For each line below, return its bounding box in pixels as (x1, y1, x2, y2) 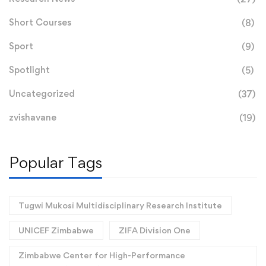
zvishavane (9, 112, 56, 123)
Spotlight (9, 64, 50, 75)
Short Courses (9, 17, 71, 28)
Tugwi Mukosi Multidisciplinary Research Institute (18, 200, 222, 210)
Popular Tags (9, 153, 102, 172)
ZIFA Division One (119, 225, 191, 235)
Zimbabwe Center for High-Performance (18, 250, 185, 260)
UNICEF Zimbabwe (18, 225, 94, 235)
